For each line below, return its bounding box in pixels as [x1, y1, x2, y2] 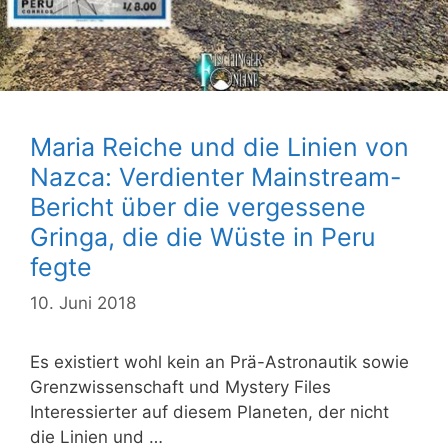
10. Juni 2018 [30, 292, 136, 313]
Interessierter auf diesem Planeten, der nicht [30, 401, 389, 422]
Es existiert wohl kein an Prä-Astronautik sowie [30, 351, 409, 372]
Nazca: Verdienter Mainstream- [30, 162, 402, 193]
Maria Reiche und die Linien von [30, 132, 409, 163]
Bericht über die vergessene [30, 192, 366, 223]
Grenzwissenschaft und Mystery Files [30, 376, 331, 397]
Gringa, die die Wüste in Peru [30, 222, 376, 253]
